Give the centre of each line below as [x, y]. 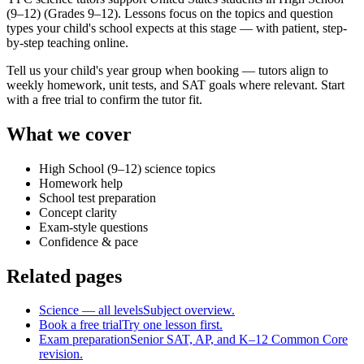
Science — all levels [91, 310]
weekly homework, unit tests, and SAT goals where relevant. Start [175, 84]
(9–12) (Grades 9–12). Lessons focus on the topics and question [170, 13]
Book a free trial [80, 325]
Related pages [64, 276]
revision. [61, 354]
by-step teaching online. [67, 42]
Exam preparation [84, 340]
